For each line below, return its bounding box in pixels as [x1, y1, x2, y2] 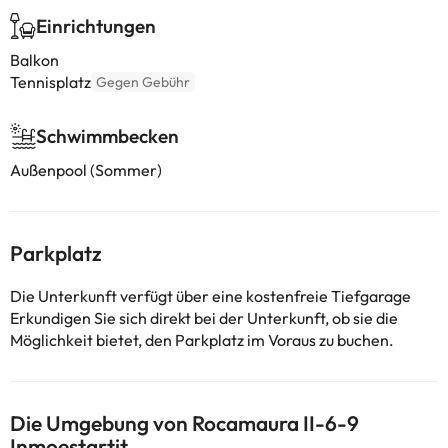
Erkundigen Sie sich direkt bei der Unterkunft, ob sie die [10, 308, 398, 328]
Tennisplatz [10, 72, 91, 92]
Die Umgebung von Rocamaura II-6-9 [10, 410, 359, 436]
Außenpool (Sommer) [10, 160, 162, 180]
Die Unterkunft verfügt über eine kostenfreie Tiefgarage [10, 286, 411, 306]
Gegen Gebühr [96, 73, 190, 91]
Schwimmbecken [36, 124, 179, 148]
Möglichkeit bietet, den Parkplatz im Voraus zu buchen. [10, 330, 394, 350]
